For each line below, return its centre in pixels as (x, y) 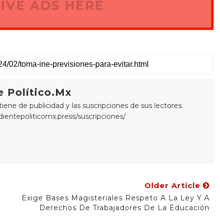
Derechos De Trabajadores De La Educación (124, 208)
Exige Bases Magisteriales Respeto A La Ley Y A (115, 198)
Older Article (173, 185)
